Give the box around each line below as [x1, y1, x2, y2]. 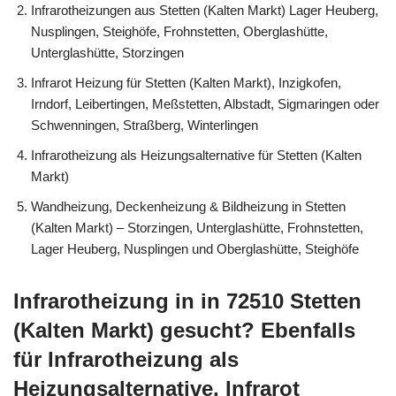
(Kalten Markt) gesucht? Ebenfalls [13, 317, 355, 342]
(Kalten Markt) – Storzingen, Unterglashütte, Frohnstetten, [31, 219, 363, 235]
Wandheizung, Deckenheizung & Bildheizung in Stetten [31, 198, 346, 214]
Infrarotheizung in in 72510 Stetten [13, 288, 362, 313]
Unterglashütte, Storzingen [31, 44, 184, 60]
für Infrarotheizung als [13, 346, 239, 371]
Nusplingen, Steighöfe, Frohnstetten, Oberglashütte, [31, 23, 328, 39]
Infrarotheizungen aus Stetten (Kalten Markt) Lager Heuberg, [31, 2, 378, 18]
